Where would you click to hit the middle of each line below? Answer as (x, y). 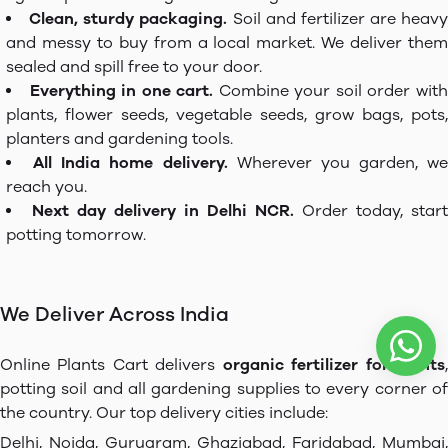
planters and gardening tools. (119, 138)
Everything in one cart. (121, 90)
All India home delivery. (130, 162)
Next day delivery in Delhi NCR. (163, 210)
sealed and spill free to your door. (134, 66)
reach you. (46, 186)
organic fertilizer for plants (334, 364)
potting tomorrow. (76, 234)
